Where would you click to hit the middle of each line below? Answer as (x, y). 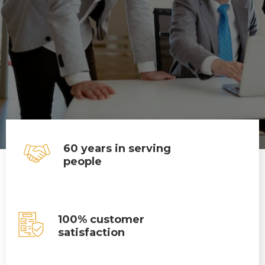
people (82, 161)
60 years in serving (117, 148)
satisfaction (91, 232)
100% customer (101, 219)
